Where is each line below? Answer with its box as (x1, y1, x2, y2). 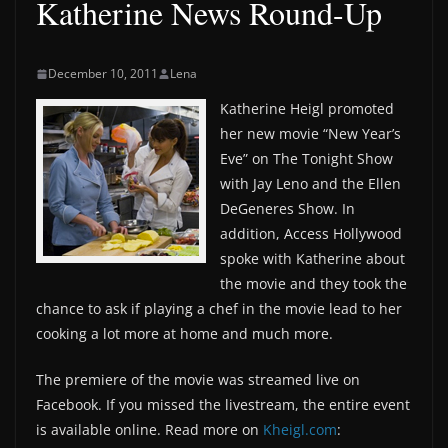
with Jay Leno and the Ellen (220, 174, 401, 193)
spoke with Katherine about (220, 249, 405, 268)
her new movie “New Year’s (220, 124, 401, 143)
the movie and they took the (220, 274, 407, 293)
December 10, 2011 (48, 65, 158, 82)
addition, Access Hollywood (220, 224, 402, 243)
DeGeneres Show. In (220, 199, 355, 218)
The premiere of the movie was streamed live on (36, 370, 360, 389)
